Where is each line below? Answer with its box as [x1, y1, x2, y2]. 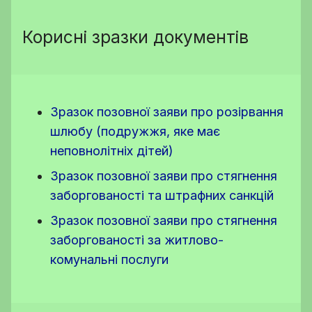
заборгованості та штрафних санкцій [50, 188, 274, 203]
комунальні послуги [50, 252, 169, 267]
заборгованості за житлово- [50, 233, 224, 248]
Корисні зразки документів [22, 26, 249, 48]
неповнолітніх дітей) [50, 143, 173, 159]
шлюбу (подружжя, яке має [50, 124, 220, 139]
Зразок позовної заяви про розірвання [50, 104, 283, 120]
